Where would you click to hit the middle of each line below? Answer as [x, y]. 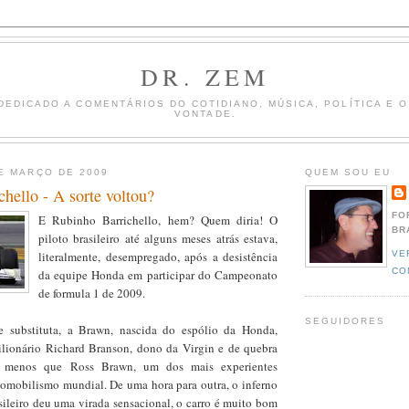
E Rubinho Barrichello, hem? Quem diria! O [158, 220]
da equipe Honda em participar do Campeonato [158, 275]
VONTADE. [205, 113]
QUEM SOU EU [348, 172]
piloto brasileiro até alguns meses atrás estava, [158, 239]
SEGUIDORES [346, 320]
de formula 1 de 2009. [92, 294]
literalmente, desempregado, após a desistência [158, 257]
